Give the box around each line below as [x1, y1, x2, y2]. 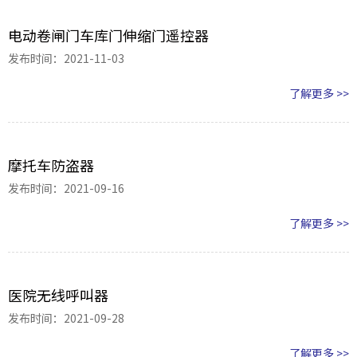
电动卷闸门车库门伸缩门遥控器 [8, 25, 209, 46]
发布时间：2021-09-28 [8, 310, 124, 327]
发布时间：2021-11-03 [8, 50, 124, 67]
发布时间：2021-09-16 [8, 180, 124, 197]
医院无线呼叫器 [8, 284, 108, 306]
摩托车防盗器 [8, 155, 94, 176]
